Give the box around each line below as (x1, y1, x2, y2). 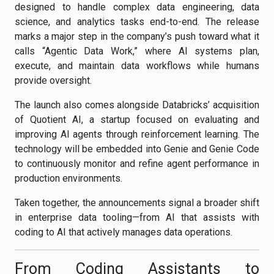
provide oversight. (15, 75, 92, 86)
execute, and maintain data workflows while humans (15, 60, 259, 72)
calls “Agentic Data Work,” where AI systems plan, (15, 45, 259, 57)
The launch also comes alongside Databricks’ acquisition (15, 99, 259, 111)
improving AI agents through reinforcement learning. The (15, 128, 259, 140)
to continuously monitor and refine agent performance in (15, 158, 259, 169)
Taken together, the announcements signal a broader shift (15, 197, 259, 209)
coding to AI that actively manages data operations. (15, 226, 232, 238)
